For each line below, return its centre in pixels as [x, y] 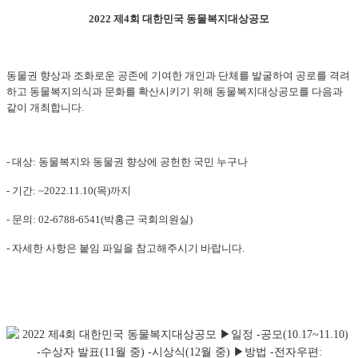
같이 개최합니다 [44, 107]
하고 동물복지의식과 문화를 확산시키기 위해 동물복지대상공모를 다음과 [175, 91]
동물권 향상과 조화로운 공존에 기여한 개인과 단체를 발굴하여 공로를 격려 [178, 75]
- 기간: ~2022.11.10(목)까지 [69, 190]
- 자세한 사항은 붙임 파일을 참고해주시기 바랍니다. [127, 248]
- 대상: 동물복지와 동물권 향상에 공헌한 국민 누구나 [127, 161]
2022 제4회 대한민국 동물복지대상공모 [179, 18]
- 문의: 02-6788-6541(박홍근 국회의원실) [99, 219]
